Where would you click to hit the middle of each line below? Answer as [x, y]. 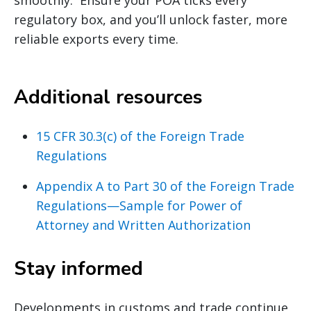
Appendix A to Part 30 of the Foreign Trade [165, 186]
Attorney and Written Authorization [143, 225]
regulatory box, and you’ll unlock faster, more [151, 19]
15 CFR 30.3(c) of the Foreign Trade [140, 136]
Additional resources [108, 97]
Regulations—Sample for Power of [139, 205]
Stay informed [78, 268]
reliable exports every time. [96, 39]
